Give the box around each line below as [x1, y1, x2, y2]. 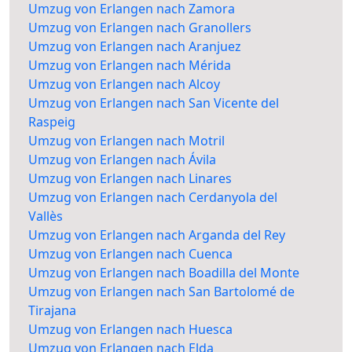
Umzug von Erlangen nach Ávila [28, 151, 216, 169]
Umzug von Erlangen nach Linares [28, 170, 232, 188]
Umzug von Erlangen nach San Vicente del [28, 94, 279, 112]
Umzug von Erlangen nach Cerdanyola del [28, 189, 277, 207]
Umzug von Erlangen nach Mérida [28, 57, 231, 75]
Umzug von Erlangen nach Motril [28, 132, 225, 150]
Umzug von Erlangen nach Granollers [28, 19, 251, 37]
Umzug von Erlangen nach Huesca [28, 321, 233, 339]
